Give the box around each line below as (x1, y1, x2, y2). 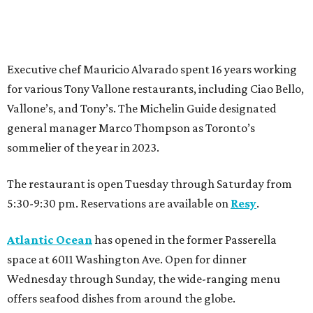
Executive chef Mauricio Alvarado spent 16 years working (7, 62, 297, 77)
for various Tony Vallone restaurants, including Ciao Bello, (7, 82, 304, 96)
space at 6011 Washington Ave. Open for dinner (7, 252, 247, 267)
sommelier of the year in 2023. (7, 140, 159, 155)
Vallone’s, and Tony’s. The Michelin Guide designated (7, 101, 277, 116)
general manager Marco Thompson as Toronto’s (7, 121, 255, 136)
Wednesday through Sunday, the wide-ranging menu (7, 272, 280, 286)
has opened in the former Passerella (92, 233, 277, 247)
